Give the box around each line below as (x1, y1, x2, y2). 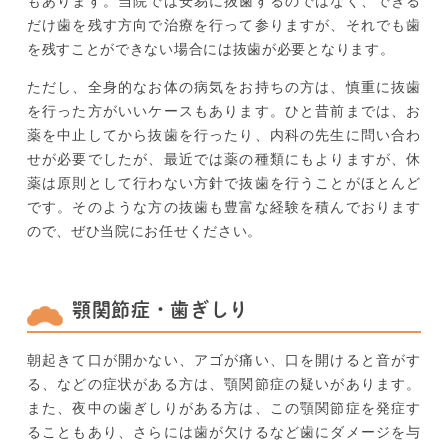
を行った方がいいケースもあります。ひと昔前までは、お (26, 103, 422, 120)
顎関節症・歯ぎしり (71, 296, 250, 324)
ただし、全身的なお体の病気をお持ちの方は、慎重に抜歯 (26, 79, 422, 96)
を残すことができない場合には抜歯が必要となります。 (26, 41, 395, 58)
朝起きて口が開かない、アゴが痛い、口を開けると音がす (26, 352, 422, 369)
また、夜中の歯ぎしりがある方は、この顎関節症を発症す (26, 400, 422, 417)
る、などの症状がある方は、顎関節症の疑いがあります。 (26, 376, 422, 393)
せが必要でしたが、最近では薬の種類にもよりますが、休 (26, 151, 422, 168)
